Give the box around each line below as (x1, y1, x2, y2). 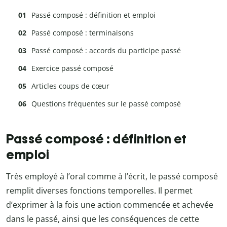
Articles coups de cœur (31, 81, 109, 91)
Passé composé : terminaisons (31, 28, 134, 38)
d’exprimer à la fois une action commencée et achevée (6, 199, 213, 210)
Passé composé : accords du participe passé (31, 46, 181, 56)
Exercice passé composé (31, 63, 113, 73)
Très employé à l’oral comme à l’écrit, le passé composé (6, 170, 218, 182)
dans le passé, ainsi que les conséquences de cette (6, 213, 199, 224)
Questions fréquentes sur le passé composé (31, 99, 181, 109)
